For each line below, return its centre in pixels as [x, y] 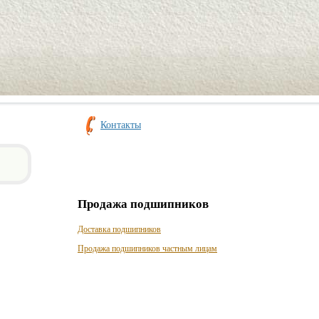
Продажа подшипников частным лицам [147, 249]
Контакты [121, 125]
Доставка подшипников [119, 229]
